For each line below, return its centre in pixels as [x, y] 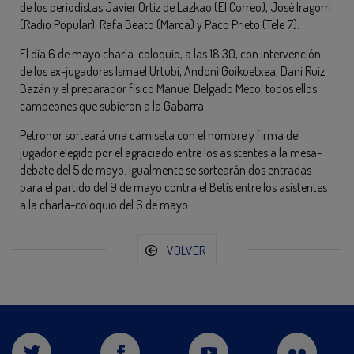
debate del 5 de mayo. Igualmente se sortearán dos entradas [166, 170]
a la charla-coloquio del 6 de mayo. [105, 205]
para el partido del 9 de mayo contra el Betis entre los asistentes [173, 187]
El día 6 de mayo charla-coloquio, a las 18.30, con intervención [170, 54]
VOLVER [186, 250]
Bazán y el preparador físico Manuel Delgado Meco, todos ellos [168, 88]
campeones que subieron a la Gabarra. [113, 106]
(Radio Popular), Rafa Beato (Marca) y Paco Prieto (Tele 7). [160, 24]
